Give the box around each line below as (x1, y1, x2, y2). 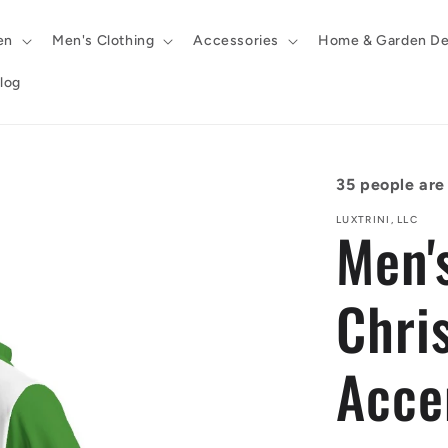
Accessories (193, 32, 279, 49)
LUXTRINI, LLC (336, 213, 419, 226)
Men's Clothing (51, 32, 155, 49)
